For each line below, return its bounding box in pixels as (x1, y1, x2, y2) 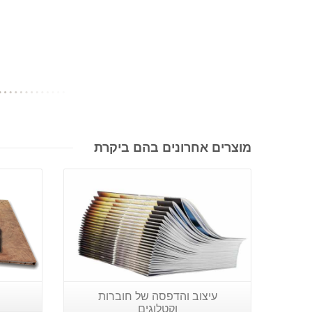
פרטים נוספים (132, 159, 180, 169)
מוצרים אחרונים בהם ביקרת (94, 141, 251, 155)
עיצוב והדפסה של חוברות (97, 290, 217, 302)
